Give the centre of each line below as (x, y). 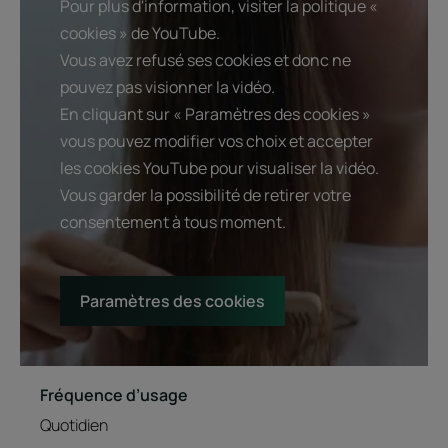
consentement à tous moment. (173, 221)
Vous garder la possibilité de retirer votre (205, 194)
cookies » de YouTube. (140, 32)
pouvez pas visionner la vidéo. (167, 86)
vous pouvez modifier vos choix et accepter (216, 140)
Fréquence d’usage (114, 394)
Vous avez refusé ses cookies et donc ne (205, 59)
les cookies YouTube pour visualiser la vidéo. (219, 167)
